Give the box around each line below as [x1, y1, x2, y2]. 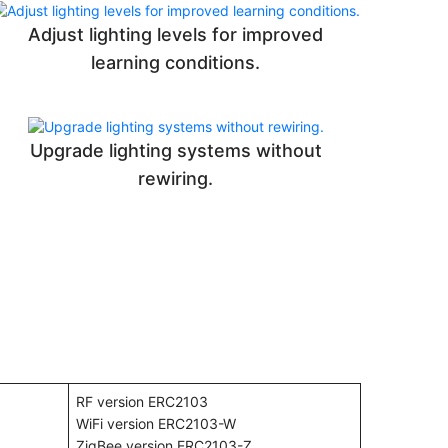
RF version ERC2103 [76, 393, 208, 411]
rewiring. [138, 168, 214, 190]
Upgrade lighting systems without [29, 140, 322, 162]
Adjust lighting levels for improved [28, 24, 324, 46]
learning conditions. [91, 52, 261, 74]
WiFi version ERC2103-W [76, 415, 236, 433]
